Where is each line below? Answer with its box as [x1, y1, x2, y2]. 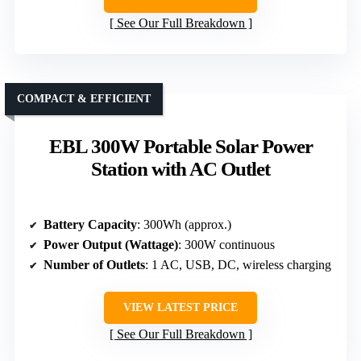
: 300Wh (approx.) [137, 217, 231, 231]
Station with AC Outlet [91, 157, 270, 180]
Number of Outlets [44, 257, 145, 272]
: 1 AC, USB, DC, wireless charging [145, 257, 331, 272]
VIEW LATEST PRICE [123, 301, 238, 313]
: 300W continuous [178, 237, 275, 251]
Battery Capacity [44, 217, 137, 231]
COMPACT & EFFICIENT [17, 92, 151, 105]
